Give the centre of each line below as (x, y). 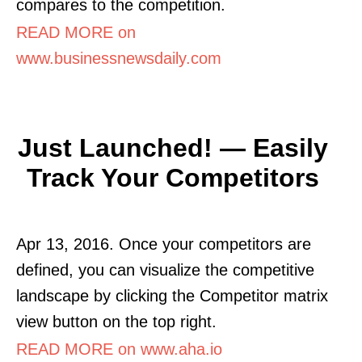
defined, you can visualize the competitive (165, 269)
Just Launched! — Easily (173, 147)
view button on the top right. (116, 321)
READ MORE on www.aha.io (119, 349)
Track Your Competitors (173, 177)
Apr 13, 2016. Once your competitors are (164, 244)
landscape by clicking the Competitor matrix (172, 295)
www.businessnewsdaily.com (119, 58)
